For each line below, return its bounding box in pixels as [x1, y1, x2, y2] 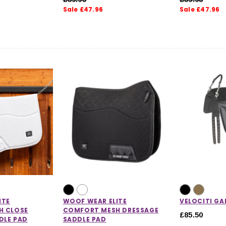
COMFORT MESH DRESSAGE [63, 205, 159, 214]
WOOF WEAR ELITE [63, 196, 127, 205]
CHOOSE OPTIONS [98, 155, 163, 164]
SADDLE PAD [63, 214, 106, 223]
